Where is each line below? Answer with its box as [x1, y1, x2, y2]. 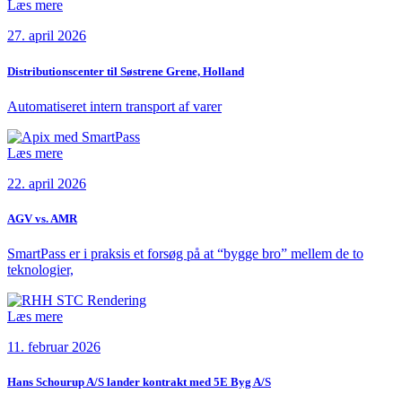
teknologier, [7, 262, 74, 278]
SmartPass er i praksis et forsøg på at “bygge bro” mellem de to [7, 246, 363, 262]
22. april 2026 [7, 175, 86, 191]
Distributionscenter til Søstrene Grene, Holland [7, 64, 244, 78]
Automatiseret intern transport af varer [7, 98, 222, 114]
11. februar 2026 [7, 339, 100, 355]
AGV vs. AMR [7, 211, 77, 225]
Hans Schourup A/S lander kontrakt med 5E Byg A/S [7, 375, 271, 389]
